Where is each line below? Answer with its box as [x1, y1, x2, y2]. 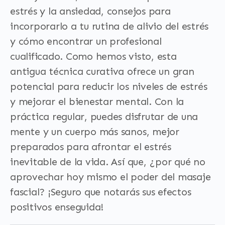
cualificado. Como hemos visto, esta [10, 50, 177, 62]
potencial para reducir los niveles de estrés [10, 80, 207, 92]
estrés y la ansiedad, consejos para [10, 5, 171, 17]
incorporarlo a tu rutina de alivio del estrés [10, 20, 209, 32]
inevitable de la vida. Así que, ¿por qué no [10, 156, 205, 168]
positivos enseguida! [10, 201, 104, 213]
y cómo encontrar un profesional [10, 35, 162, 47]
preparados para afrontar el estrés [10, 141, 171, 153]
